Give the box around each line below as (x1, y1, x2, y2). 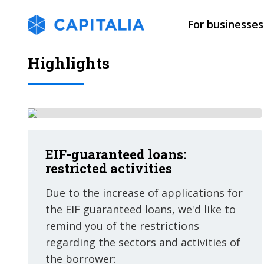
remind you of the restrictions (45, 219, 199, 233)
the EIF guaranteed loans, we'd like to (45, 202, 236, 216)
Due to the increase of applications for (45, 186, 243, 200)
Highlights (28, 53, 110, 73)
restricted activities (45, 160, 172, 177)
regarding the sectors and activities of (45, 235, 240, 249)
